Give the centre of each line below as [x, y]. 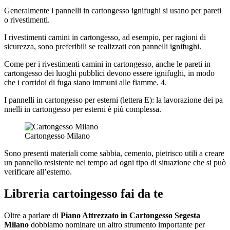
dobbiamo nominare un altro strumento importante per [117, 224]
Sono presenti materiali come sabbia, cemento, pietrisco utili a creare [114, 154]
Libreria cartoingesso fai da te [84, 193]
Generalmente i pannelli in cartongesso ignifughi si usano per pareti [113, 11]
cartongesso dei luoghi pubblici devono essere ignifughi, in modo [109, 73]
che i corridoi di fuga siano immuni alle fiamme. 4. [85, 83]
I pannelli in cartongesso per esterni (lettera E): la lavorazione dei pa [113, 100]
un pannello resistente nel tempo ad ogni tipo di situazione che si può [115, 163]
